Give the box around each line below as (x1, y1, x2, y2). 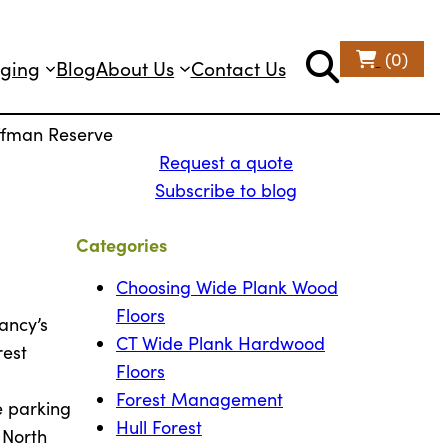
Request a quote (159, 149, 293, 174)
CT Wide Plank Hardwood (116, 331, 325, 356)
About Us (96, 54, 175, 81)
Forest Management (116, 387, 283, 412)
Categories (76, 232, 167, 258)
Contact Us (190, 54, 286, 81)
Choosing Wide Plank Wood (116, 275, 338, 300)
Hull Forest (116, 415, 202, 440)
